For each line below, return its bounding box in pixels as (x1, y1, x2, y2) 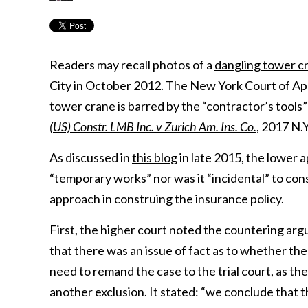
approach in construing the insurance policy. (49, 191, 284, 206)
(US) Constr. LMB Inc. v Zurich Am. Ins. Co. (49, 119, 256, 134)
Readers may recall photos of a (49, 57, 214, 72)
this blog (132, 150, 177, 165)
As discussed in (49, 150, 132, 165)
